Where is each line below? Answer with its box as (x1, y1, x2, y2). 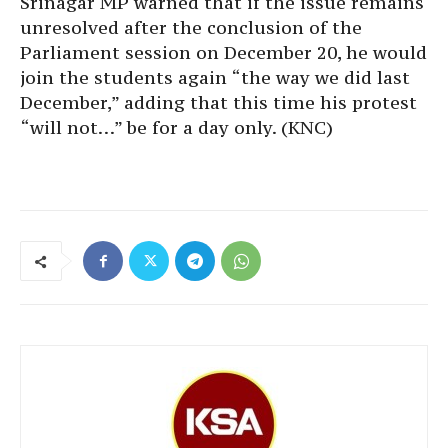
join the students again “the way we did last (20, 65, 410, 89)
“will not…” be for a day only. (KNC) (20, 115, 333, 139)
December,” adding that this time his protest (20, 90, 417, 114)
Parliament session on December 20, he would (20, 40, 427, 64)
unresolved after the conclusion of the (20, 15, 362, 39)
